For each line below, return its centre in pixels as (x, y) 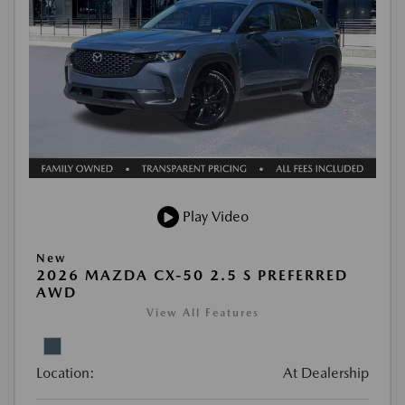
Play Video (213, 217)
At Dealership (326, 373)
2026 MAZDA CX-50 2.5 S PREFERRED (192, 275)
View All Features (202, 313)
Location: (66, 373)
